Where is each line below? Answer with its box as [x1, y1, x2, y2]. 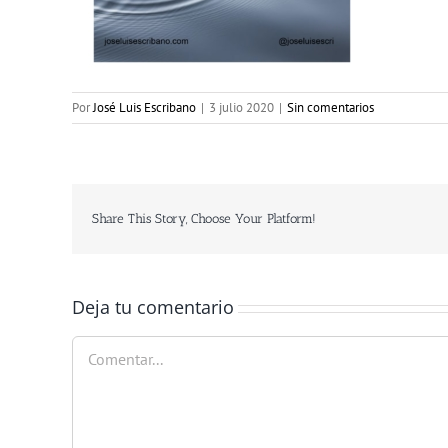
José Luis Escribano [93, 99, 196, 116]
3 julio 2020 [209, 99, 274, 116]
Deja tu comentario [72, 295, 234, 319]
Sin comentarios [287, 99, 374, 116]
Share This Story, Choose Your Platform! [92, 211, 316, 226]
